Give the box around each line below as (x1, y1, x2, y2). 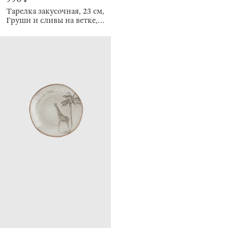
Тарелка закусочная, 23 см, (6, 6, 104, 16)
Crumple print (6, 24, 55, 34)
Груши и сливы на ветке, (6, 15, 98, 25)
